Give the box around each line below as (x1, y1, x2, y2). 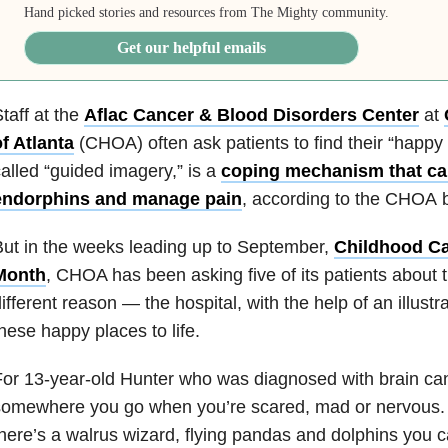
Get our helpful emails (117, 39, 267, 57)
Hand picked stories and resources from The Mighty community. (24, 5, 390, 21)
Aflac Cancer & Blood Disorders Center (83, 105, 419, 126)
